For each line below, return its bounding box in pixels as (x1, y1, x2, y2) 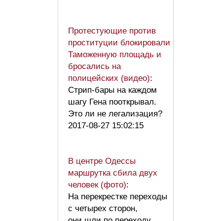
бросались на (68, 61, 121, 71)
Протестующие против (68, 26, 156, 36)
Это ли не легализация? (68, 109, 167, 118)
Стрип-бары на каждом (68, 85, 157, 95)
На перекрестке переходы (68, 191, 167, 201)
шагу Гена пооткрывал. (68, 97, 156, 107)
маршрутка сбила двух (68, 168, 157, 178)
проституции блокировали (68, 37, 170, 47)
